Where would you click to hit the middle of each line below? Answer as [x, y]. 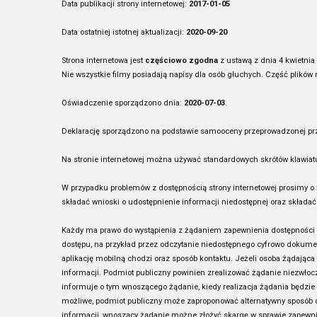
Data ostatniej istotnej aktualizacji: [124, 32]
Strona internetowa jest [103, 60]
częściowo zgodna [181, 60]
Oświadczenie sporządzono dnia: [123, 103]
